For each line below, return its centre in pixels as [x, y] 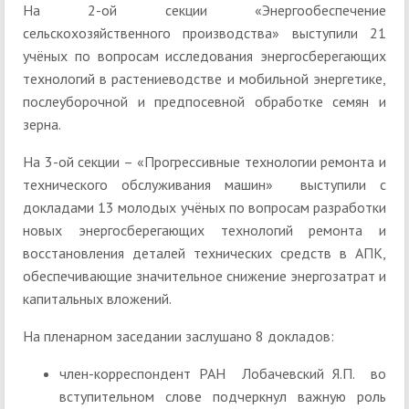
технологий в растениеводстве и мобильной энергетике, [204, 79]
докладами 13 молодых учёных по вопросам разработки [204, 208]
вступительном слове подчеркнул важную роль [223, 397]
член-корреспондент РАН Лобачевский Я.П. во [223, 374]
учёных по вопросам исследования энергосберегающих [204, 56]
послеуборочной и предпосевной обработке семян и [204, 102]
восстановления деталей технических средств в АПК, [204, 253]
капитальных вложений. [97, 299]
